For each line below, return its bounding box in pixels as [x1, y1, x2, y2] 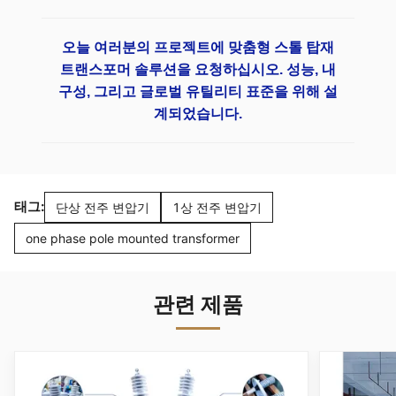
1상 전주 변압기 [172, 199, 262, 215]
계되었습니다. [154, 105, 242, 121]
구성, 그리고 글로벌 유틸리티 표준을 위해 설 [58, 83, 338, 99]
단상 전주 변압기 [56, 199, 149, 215]
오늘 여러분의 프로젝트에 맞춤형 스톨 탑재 [62, 39, 334, 55]
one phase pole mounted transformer [26, 230, 240, 246]
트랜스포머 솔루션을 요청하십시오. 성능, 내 [60, 61, 336, 77]
